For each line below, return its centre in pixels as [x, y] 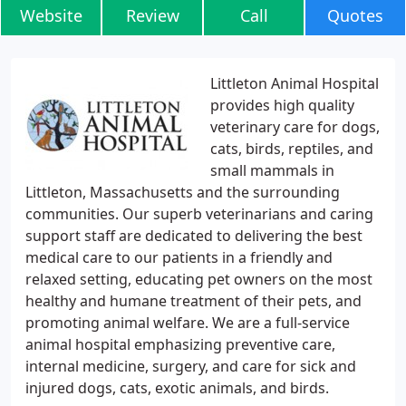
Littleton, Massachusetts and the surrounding [183, 192]
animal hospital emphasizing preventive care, [180, 344]
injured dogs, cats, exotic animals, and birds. [177, 388]
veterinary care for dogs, [295, 127]
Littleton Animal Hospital [295, 83]
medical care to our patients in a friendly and [179, 257]
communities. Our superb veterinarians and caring [199, 214]
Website [51, 15]
